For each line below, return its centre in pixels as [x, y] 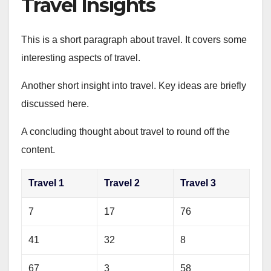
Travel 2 [122, 183]
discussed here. [55, 104]
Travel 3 [198, 183]
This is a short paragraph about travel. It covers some [134, 40]
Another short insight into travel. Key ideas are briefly [134, 86]
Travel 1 [47, 183]
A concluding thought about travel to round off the [126, 132]
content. [38, 150]
